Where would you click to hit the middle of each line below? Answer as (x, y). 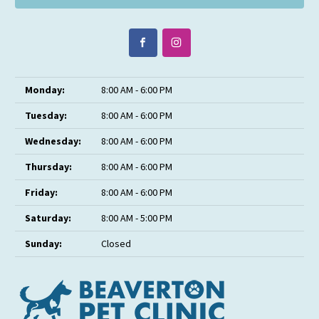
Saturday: (48, 218)
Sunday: (43, 243)
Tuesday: (46, 115)
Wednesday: (53, 141)
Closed (116, 243)
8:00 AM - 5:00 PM (137, 218)
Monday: (45, 89)
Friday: (41, 192)
